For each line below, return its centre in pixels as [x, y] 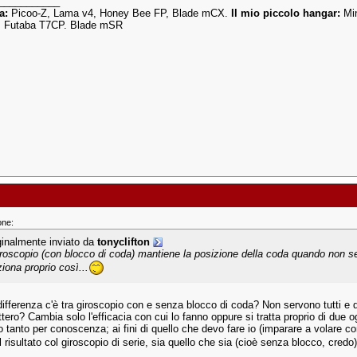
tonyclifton [124, 242]
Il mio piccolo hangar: [286, 13]
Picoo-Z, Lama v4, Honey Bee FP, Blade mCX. [121, 13]
